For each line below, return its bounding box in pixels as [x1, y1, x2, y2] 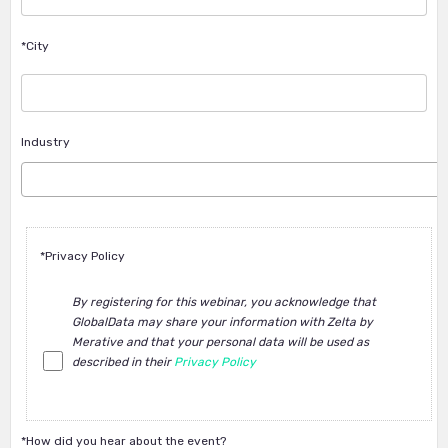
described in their [71, 354, 174, 369]
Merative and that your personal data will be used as [71, 334, 369, 349]
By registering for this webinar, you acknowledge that [71, 294, 376, 309]
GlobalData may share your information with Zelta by [71, 314, 373, 329]
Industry [21, 135, 70, 149]
